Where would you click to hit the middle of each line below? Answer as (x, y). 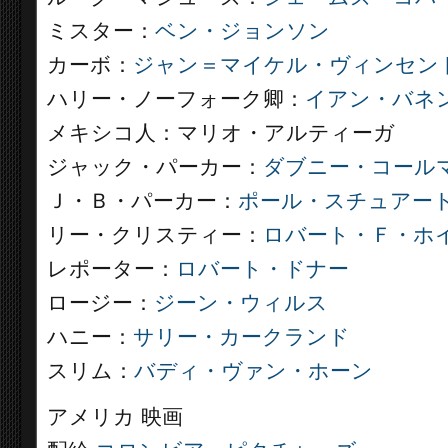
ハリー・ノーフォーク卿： (176, 99)
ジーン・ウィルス (241, 303)
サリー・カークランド (241, 337)
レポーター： (111, 269)
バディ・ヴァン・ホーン (253, 371)
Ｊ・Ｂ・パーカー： (142, 201)
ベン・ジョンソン (242, 31)
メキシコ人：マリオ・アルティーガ (221, 133)
